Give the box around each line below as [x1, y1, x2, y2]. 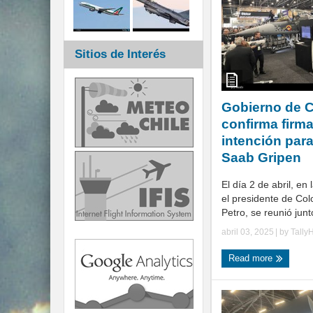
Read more [228, 252, 275, 263]
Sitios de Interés [75, 48, 166, 61]
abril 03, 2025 [221, 226, 274, 237]
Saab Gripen [221, 150, 301, 165]
